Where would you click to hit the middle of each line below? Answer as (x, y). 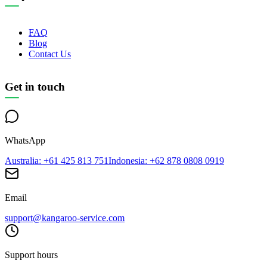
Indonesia (127, 161)
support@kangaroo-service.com (65, 218)
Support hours (31, 255)
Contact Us (50, 54)
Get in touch (35, 86)
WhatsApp (25, 141)
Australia (22, 161)
